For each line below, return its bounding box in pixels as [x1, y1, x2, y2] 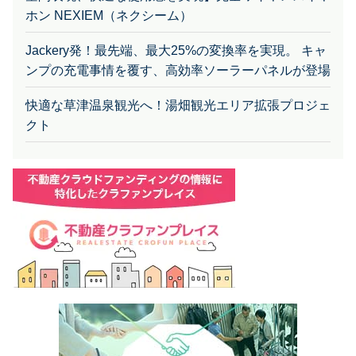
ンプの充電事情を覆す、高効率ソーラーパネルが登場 [25, 41, 331, 56]
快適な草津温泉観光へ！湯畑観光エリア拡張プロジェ [25, 76, 331, 91]
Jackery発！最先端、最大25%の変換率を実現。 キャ [25, 21, 327, 36]
